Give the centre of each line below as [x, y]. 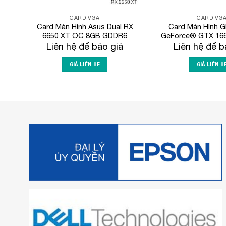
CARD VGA [85, 18]
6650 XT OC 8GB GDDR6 [85, 36]
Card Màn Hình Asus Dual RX [85, 27]
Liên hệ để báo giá [85, 46]
